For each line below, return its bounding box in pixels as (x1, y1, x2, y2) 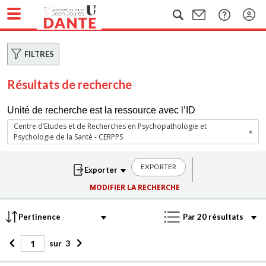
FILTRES (24, 49, 54, 59)
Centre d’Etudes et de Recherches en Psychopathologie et (14, 121, 207, 131)
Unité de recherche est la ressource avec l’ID (7, 105, 195, 115)
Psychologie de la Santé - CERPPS (14, 132, 123, 142)
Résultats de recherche (7, 77, 132, 91)
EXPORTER (141, 162, 176, 171)
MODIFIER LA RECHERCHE (89, 182, 180, 192)
